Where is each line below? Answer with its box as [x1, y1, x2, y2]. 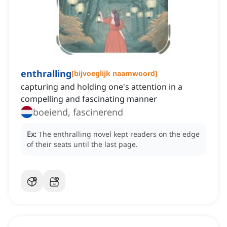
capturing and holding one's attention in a [21, 81, 182, 93]
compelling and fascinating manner [21, 93, 157, 105]
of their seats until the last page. [27, 139, 138, 149]
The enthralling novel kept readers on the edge [39, 129, 200, 139]
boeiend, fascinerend [33, 106, 123, 119]
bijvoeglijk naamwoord [74, 68, 155, 79]
